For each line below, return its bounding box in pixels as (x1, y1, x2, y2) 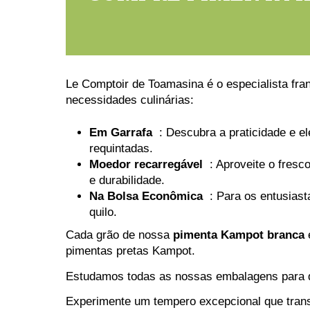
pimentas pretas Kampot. (65, 244, 195, 258)
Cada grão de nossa (65, 228, 173, 242)
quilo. (89, 205, 117, 219)
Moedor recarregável (89, 157, 203, 171)
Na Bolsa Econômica (89, 189, 203, 203)
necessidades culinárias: (65, 93, 194, 107)
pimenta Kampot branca (172, 228, 304, 242)
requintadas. (89, 141, 153, 155)
